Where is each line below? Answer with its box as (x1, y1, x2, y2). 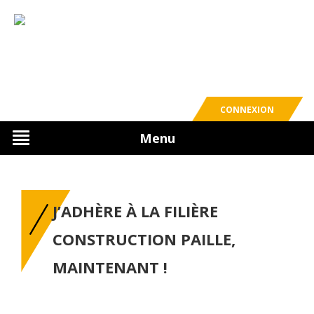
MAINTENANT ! (53, 257, 168, 278)
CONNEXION (219, 104, 274, 116)
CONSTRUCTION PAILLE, (53, 228, 235, 250)
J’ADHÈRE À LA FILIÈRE (53, 200, 218, 221)
